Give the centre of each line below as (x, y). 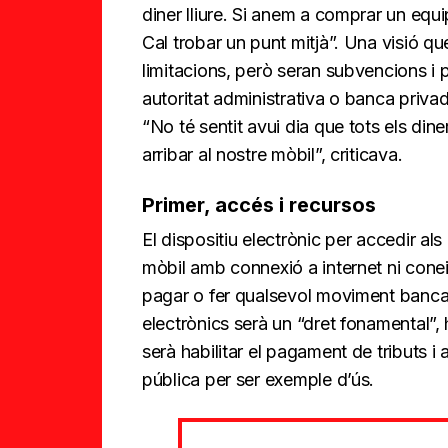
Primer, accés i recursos (259, 204)
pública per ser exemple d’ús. (258, 379)
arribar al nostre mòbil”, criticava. (272, 154)
